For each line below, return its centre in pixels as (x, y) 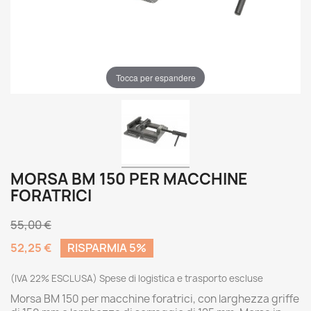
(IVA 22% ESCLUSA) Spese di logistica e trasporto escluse (137, 278)
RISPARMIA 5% (107, 248)
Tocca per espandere (155, 77)
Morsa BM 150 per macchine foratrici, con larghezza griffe (155, 299)
